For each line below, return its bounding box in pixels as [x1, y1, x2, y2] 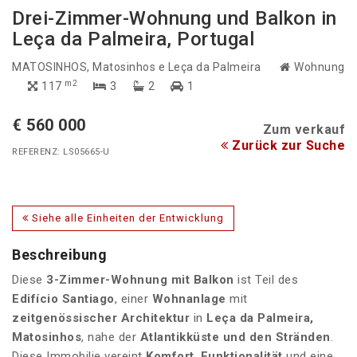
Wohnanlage [151, 292, 226, 307]
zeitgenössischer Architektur [12, 311, 190, 326]
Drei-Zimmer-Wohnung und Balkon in [12, 7, 337, 30]
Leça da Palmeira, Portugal [12, 28, 254, 51]
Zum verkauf [262, 122, 345, 138]
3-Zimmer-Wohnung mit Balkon [46, 273, 234, 288]
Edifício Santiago [12, 292, 115, 307]
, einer [114, 292, 152, 307]
